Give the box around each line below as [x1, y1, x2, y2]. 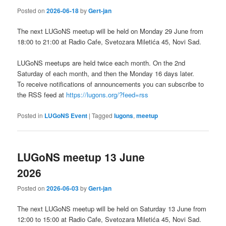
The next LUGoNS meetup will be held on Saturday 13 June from [17, 204, 207, 214]
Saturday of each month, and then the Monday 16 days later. [17, 69, 195, 79]
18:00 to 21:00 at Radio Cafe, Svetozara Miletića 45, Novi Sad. [17, 37, 202, 47]
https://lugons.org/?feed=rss [66, 90, 149, 100]
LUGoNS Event [44, 110, 88, 120]
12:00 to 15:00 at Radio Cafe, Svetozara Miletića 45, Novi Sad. [17, 214, 202, 224]
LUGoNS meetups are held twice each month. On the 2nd [17, 58, 186, 68]
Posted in [17, 110, 43, 120]
